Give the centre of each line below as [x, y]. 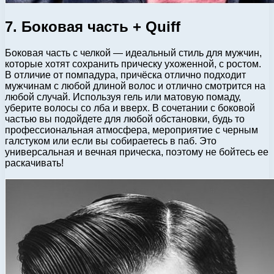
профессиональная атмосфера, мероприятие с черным [131, 130]
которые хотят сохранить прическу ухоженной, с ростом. [133, 64]
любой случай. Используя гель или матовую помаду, [123, 97]
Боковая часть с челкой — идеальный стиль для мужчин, [133, 53]
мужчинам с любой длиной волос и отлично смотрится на [135, 86]
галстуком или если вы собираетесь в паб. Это [111, 141]
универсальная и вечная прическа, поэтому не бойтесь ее [137, 152]
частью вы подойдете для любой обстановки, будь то [125, 119]
